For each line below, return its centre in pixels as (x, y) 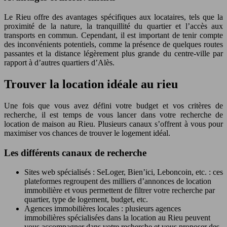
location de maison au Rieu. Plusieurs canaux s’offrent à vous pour (113, 124)
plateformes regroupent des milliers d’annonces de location (118, 181)
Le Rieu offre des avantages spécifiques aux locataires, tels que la (113, 17)
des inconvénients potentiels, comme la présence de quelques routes (113, 45)
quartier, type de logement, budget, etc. (86, 200)
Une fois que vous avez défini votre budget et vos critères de (113, 105)
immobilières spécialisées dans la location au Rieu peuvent (117, 218)
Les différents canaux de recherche (75, 153)
